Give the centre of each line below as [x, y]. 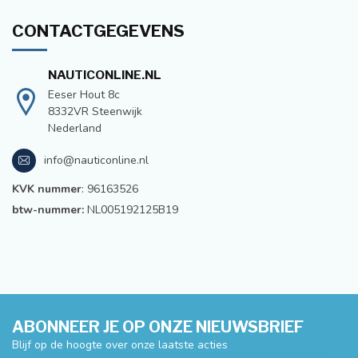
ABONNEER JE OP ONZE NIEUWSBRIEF [158, 326]
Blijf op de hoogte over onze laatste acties [120, 344]
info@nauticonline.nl [96, 161]
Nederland [75, 128]
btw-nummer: [48, 209]
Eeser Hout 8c [84, 94]
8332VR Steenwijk [95, 111]
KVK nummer [47, 189]
